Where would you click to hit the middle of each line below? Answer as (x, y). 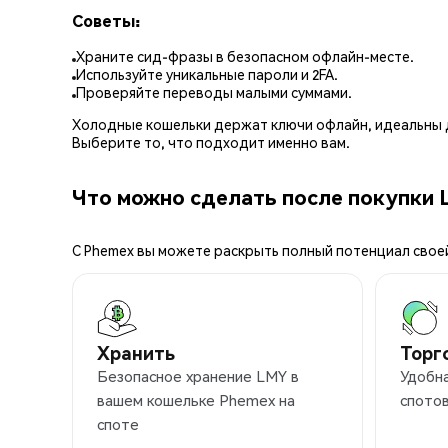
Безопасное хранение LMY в (198, 376)
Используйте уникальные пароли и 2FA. (207, 74)
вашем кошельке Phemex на (196, 400)
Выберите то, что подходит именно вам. (211, 142)
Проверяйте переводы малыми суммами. (214, 92)
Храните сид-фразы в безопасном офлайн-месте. (245, 56)
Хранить (136, 353)
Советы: (106, 20)
